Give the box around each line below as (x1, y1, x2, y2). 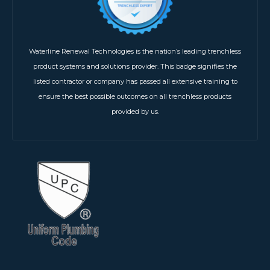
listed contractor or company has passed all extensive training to (33, 77, 237, 86)
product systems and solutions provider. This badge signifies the (33, 61, 237, 71)
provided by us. (111, 107, 159, 116)
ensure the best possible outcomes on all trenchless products (39, 92, 231, 101)
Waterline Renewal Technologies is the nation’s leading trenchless (29, 46, 241, 55)
